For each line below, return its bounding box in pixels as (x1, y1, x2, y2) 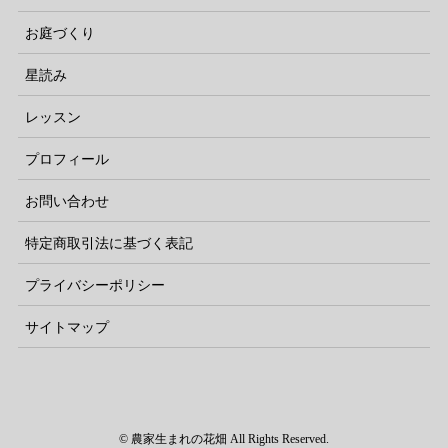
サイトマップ (25, 319, 109, 335)
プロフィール (25, 151, 109, 167)
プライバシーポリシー (25, 277, 165, 293)
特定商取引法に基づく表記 (25, 235, 193, 251)
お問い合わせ (25, 193, 109, 209)
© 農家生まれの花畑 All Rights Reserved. (119, 431, 329, 446)
